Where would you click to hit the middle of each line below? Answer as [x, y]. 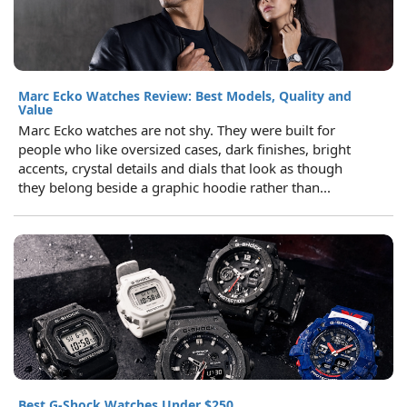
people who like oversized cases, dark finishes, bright [184, 149]
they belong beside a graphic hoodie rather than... [174, 187]
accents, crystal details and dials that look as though [180, 168]
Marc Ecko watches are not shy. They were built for [177, 129]
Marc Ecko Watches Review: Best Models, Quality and [185, 95]
